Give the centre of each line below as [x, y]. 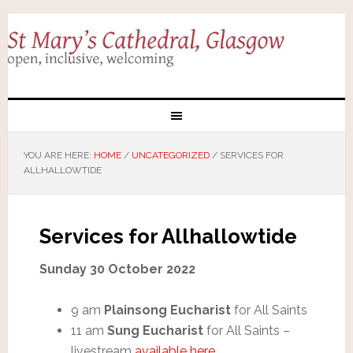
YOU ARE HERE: [58, 155]
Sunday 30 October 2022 [117, 269]
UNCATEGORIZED [170, 155]
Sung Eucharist [155, 330]
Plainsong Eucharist [167, 310]
